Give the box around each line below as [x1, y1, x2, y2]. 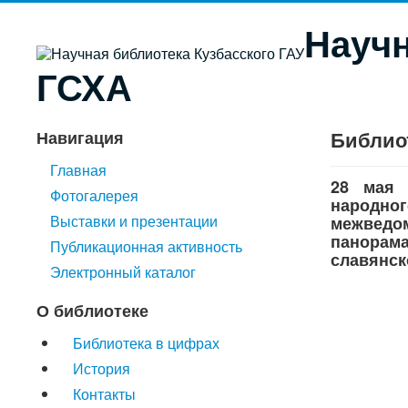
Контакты [73, 383, 136, 404]
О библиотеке [36, 299, 148, 322]
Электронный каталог [50, 261, 196, 282]
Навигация [36, 126, 124, 149]
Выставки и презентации [50, 210, 218, 231]
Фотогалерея [50, 185, 138, 206]
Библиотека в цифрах [73, 332, 219, 353]
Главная [50, 159, 107, 180]
